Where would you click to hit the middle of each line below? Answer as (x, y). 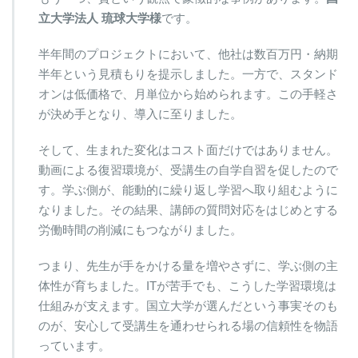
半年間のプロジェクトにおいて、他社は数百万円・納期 (188, 54)
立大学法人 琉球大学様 (100, 18)
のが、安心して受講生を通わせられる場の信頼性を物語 (188, 325)
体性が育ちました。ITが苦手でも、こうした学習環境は (187, 285)
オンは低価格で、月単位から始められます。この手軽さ (188, 93)
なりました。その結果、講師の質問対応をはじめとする (188, 209)
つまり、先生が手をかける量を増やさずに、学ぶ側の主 (188, 265)
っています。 (74, 345)
